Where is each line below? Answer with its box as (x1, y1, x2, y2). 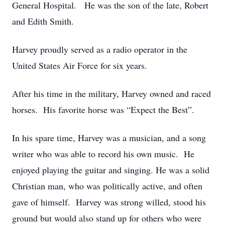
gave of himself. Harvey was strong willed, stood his (12, 196, 206, 208)
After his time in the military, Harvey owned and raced (12, 87, 211, 99)
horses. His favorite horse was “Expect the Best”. (12, 103, 194, 116)
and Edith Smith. (12, 15, 74, 27)
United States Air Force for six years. (12, 59, 147, 71)
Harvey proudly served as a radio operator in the (12, 43, 187, 55)
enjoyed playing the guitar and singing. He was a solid (12, 164, 209, 176)
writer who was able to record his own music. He (12, 148, 194, 160)
